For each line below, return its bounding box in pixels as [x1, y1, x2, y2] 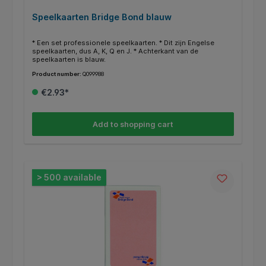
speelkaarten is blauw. [31, 55, 106, 64]
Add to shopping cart [93, 119, 173, 129]
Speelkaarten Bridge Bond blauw [31, 11, 172, 22]
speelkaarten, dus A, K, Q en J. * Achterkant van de [31, 46, 198, 55]
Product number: [31, 70, 83, 77]
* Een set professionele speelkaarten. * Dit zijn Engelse [31, 38, 214, 47]
